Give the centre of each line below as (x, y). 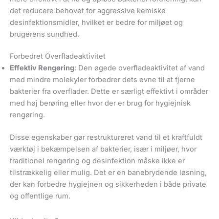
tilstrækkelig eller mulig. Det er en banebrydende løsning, (108, 173)
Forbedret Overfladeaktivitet (58, 56)
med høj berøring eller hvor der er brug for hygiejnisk (100, 103)
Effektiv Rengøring (42, 68)
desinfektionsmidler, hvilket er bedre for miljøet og (96, 22)
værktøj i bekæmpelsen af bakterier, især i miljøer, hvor (103, 149)
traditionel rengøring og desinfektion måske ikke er (97, 161)
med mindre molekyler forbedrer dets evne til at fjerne (102, 80)
